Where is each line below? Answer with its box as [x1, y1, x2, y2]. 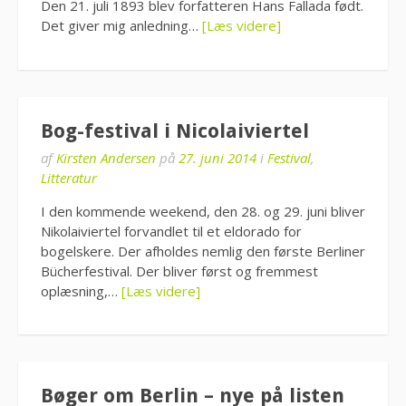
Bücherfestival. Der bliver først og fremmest [41, 261, 318, 280]
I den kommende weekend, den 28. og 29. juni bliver [41, 201, 365, 220]
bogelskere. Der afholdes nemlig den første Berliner [41, 241, 365, 260]
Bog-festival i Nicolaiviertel [41, 119, 309, 142]
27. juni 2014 [179, 148, 256, 167]
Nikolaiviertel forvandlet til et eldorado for [41, 221, 302, 240]
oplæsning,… [41, 281, 121, 300]
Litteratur [41, 168, 97, 187]
